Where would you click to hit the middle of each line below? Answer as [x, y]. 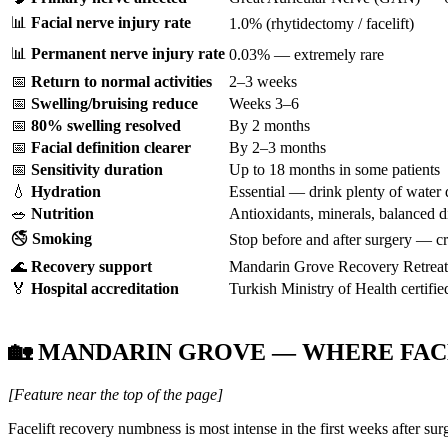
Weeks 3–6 [264, 103]
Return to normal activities [121, 81]
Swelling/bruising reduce [114, 103]
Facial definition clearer [111, 147]
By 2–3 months [277, 147]
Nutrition [62, 213]
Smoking [62, 238]
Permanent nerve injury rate [128, 53]
